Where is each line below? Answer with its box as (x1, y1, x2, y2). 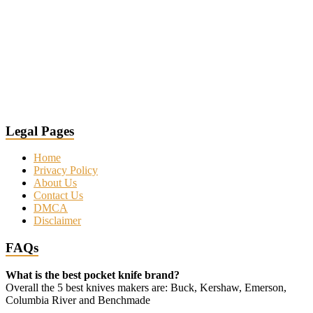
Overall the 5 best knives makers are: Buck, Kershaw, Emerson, (6, 281, 286, 293)
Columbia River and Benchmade (6, 293, 150, 306)
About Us (34, 177, 77, 189)
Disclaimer (34, 214, 81, 227)
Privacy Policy (34, 164, 98, 177)
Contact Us (34, 189, 83, 202)
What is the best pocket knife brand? (6, 268, 180, 281)
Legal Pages (6, 123, 74, 138)
